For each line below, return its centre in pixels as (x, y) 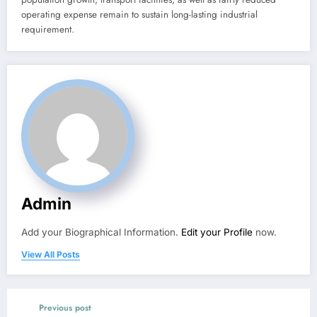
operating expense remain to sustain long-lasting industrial (139, 14)
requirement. (48, 29)
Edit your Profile (217, 232)
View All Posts (51, 254)
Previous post (65, 307)
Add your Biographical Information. (101, 232)
